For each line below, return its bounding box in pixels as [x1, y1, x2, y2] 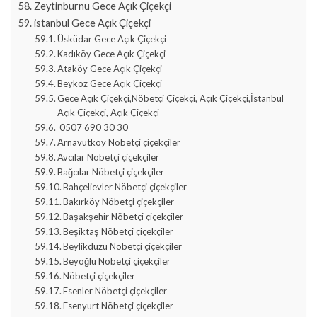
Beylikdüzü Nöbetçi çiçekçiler [63, 240, 183, 252]
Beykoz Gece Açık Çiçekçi [57, 77, 163, 89]
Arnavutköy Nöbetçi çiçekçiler [57, 136, 181, 148]
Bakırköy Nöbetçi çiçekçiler [63, 195, 175, 207]
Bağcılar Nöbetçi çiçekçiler [57, 166, 165, 178]
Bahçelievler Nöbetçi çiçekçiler [63, 180, 188, 192]
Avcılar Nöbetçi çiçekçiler [57, 151, 160, 163]
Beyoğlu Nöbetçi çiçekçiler [63, 255, 171, 267]
